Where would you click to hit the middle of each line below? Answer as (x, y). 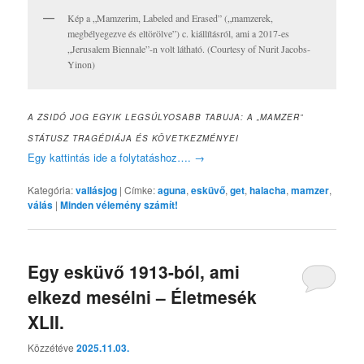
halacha (268, 190)
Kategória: (51, 189)
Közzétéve (52, 347)
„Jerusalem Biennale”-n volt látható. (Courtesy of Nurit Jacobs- (189, 48)
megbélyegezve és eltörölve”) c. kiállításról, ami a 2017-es (179, 33)
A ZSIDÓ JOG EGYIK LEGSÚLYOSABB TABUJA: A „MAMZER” (166, 117)
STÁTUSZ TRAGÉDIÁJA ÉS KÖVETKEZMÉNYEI (134, 138)
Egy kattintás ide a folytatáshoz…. (111, 157)
